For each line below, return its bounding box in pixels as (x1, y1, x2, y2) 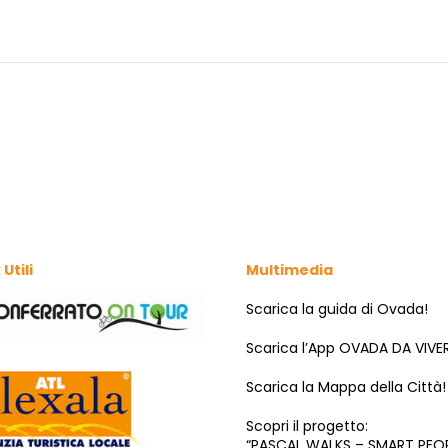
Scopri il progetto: (246, 415, 368, 436)
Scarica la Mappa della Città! (246, 376, 446, 397)
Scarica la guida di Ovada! (246, 298, 428, 319)
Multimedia (246, 259, 333, 280)
